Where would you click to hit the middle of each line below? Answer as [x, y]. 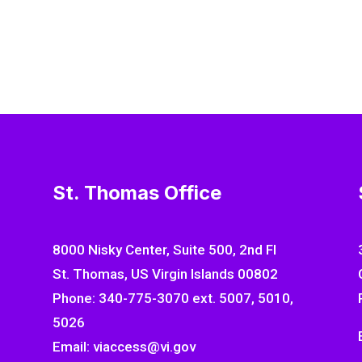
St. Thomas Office [137, 192]
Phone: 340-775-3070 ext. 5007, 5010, [173, 299]
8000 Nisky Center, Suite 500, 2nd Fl [164, 250]
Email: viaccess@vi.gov [124, 347]
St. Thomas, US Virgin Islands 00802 [165, 274]
